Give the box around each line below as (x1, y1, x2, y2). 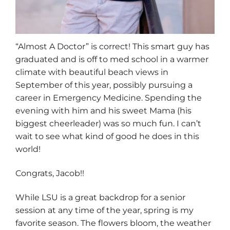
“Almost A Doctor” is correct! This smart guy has (15, 41, 209, 51)
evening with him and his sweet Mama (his (15, 105, 191, 116)
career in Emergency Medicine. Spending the (15, 92, 202, 103)
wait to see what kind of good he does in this (15, 131, 199, 141)
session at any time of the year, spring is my (15, 205, 194, 216)
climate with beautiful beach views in (15, 67, 168, 77)
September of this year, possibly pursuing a (15, 80, 193, 90)
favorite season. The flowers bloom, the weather (15, 218, 211, 228)
